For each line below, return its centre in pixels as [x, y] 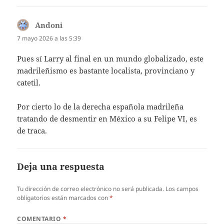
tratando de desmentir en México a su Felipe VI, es [107, 119]
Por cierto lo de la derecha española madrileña [100, 107]
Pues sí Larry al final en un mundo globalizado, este [110, 59]
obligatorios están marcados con [63, 198]
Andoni [49, 25]
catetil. [29, 83]
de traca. [32, 131]
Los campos [182, 189]
